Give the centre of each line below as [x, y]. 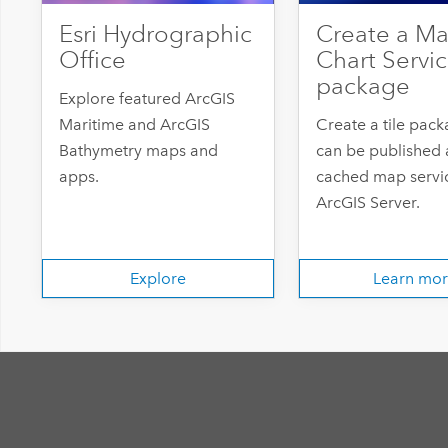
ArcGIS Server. [368, 203]
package [363, 86]
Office [93, 60]
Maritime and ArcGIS [135, 125]
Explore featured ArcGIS [147, 99]
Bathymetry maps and [139, 151]
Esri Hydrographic [156, 34]
